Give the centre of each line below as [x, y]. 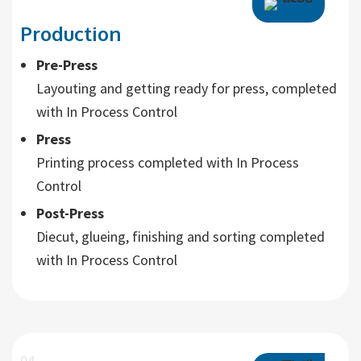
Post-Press [70, 213]
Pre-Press [67, 65]
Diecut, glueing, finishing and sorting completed [180, 237]
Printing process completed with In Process [168, 162]
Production [71, 33]
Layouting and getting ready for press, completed [187, 88]
